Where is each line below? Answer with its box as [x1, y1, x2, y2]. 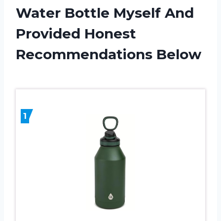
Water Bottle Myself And [16, 4, 194, 21]
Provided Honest [16, 25, 136, 42]
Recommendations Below [16, 45, 201, 63]
